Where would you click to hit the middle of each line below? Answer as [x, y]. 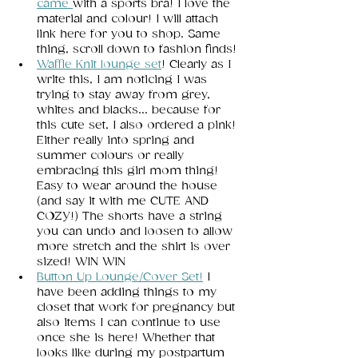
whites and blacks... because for [131, 110]
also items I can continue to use [131, 323]
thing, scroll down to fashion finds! [139, 50]
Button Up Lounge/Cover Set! [120, 277]
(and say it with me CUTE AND [125, 201]
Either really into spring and [117, 141]
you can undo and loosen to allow [137, 232]
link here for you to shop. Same [131, 34]
